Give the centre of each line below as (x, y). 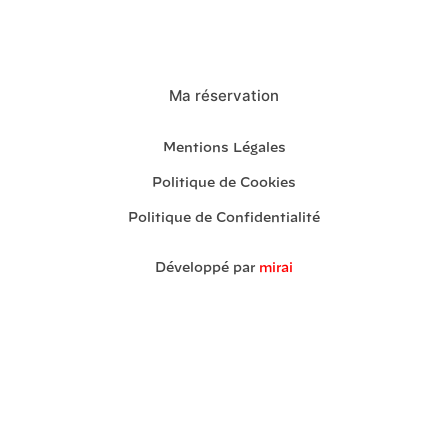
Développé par (207, 269)
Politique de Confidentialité (224, 219)
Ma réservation (224, 96)
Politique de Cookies (224, 184)
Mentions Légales (224, 149)
